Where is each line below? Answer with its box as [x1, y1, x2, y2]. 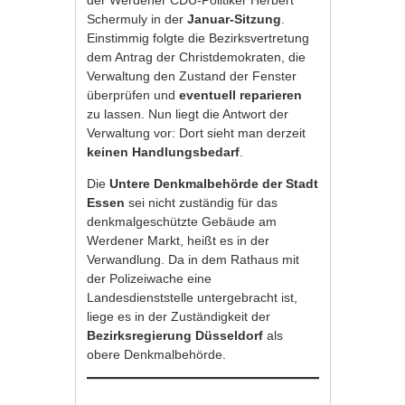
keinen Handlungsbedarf [87, 145, 240, 159]
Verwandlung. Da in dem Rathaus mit [87, 252, 300, 267]
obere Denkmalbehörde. [87, 347, 227, 362]
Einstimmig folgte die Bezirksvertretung [87, 31, 310, 45]
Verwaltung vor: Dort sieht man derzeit [87, 126, 306, 140]
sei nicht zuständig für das [125, 195, 278, 210]
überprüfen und [87, 88, 180, 102]
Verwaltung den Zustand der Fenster [87, 69, 297, 83]
